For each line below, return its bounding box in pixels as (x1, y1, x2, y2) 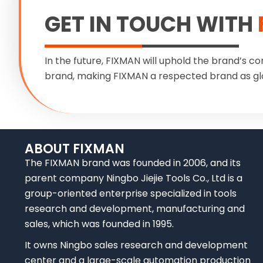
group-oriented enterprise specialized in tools (25, 187, 237, 200)
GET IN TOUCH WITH (45, 9, 253, 39)
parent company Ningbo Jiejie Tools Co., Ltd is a (25, 171, 242, 185)
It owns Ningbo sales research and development (25, 238, 248, 252)
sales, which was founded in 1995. (25, 217, 174, 231)
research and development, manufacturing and (25, 202, 245, 215)
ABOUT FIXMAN (25, 140, 124, 158)
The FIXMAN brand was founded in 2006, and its (25, 156, 241, 170)
